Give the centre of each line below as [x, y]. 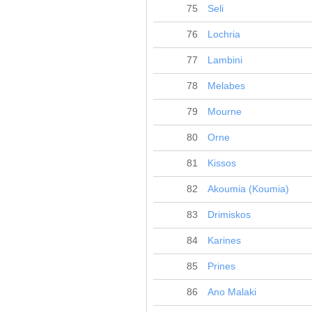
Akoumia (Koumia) [248, 189]
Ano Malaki [232, 292]
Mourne [225, 112]
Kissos [222, 163]
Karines [224, 241]
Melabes [226, 86]
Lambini [225, 60]
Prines [221, 266]
